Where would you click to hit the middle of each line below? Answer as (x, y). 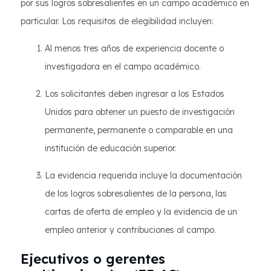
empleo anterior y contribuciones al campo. (130, 230)
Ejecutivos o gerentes (93, 259)
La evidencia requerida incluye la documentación (143, 175)
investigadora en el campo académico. (123, 67)
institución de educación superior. (110, 148)
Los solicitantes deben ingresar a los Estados (135, 94)
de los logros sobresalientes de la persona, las (136, 194)
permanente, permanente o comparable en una (139, 130)
